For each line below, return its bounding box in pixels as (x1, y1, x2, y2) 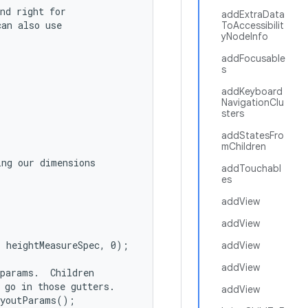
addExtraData (221, 8, 285, 21)
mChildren (221, 140, 266, 153)
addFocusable (221, 52, 285, 65)
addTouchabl (221, 162, 281, 175)
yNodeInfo (221, 30, 268, 43)
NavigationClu (221, 96, 284, 109)
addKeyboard (221, 85, 283, 98)
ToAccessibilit (221, 19, 284, 32)
